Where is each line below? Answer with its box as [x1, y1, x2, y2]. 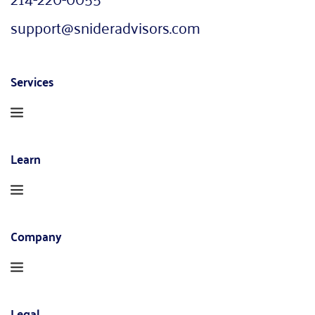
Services [11, 69, 53, 92]
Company [11, 224, 62, 247]
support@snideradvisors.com [11, 12, 200, 41]
